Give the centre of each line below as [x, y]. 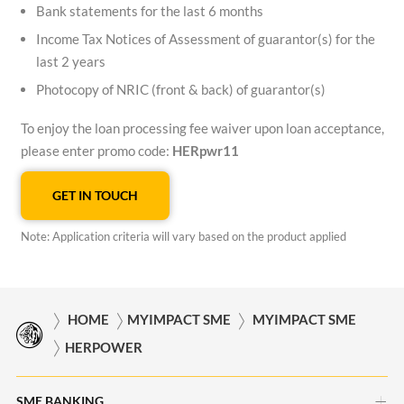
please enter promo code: [96, 150]
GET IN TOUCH [95, 195]
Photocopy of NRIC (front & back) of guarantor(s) [180, 89]
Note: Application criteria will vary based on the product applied [183, 236]
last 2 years [70, 61]
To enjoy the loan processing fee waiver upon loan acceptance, [202, 128]
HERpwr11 [205, 150]
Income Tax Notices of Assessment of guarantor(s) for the [205, 38]
